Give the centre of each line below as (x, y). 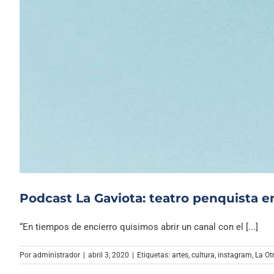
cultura (203, 255)
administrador (57, 255)
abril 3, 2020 (109, 255)
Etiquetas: (154, 255)
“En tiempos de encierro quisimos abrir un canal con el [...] (139, 227)
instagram (235, 255)
